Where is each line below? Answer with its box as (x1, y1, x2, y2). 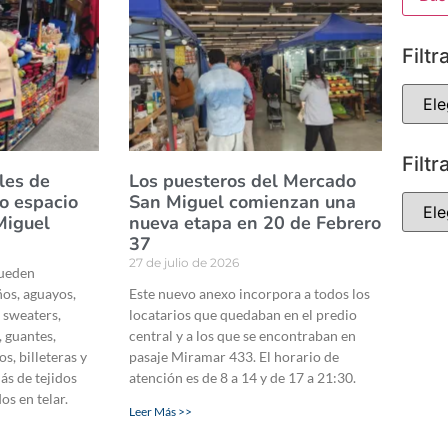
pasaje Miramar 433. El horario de (128, 348, 339, 366)
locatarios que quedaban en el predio (128, 306, 357, 324)
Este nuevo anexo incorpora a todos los (128, 285, 370, 303)
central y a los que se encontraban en (128, 327, 356, 345)
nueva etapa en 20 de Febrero (128, 211, 381, 236)
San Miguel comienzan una (128, 190, 356, 215)
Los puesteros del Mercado (128, 169, 356, 194)
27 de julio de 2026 (128, 255, 239, 271)
